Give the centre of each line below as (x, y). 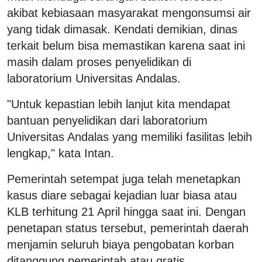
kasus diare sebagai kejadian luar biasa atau (122, 195)
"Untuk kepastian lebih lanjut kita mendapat (119, 104)
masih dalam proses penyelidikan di (99, 62)
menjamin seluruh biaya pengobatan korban (120, 244)
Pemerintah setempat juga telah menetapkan (124, 179)
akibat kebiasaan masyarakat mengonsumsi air (129, 13)
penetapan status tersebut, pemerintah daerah (128, 228)
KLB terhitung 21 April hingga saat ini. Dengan (126, 211)
